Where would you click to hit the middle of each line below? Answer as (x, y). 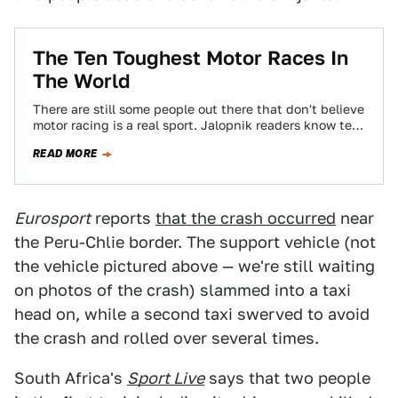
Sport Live (166, 378)
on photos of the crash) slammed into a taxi (183, 290)
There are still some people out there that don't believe (199, 109)
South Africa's (71, 378)
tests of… (61, 141)
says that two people (287, 378)
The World (82, 81)
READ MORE (65, 154)
